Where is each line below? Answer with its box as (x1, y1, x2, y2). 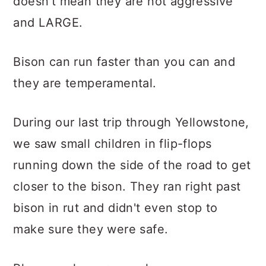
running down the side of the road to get (13, 158, 251, 172)
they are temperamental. (13, 76, 157, 90)
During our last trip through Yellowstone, (13, 115, 249, 129)
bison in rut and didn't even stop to (13, 201, 218, 215)
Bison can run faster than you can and (13, 55, 236, 69)
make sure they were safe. (13, 222, 169, 236)
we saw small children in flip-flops (13, 137, 212, 151)
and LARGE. (13, 15, 83, 30)
